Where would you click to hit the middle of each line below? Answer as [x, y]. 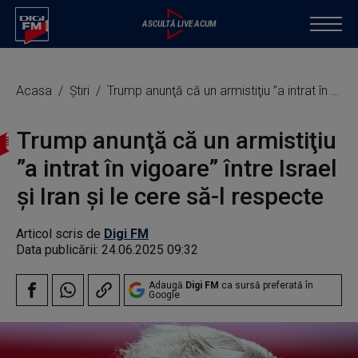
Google [164, 295]
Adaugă [167, 285]
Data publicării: [59, 250]
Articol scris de [60, 234]
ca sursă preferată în [266, 285]
